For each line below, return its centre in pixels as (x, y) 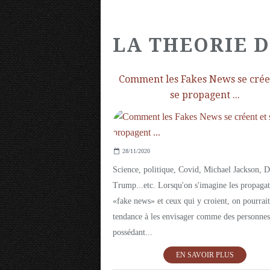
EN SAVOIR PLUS (205, 255)
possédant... (133, 233)
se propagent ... (205, 95)
